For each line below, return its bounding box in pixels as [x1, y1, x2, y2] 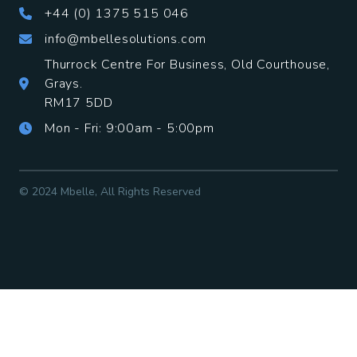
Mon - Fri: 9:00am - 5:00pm [45, 120, 214, 138]
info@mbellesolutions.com [45, 30, 207, 49]
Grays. [45, 75, 83, 93]
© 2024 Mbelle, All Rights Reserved [19, 184, 201, 200]
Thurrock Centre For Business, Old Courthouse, [45, 56, 330, 74]
